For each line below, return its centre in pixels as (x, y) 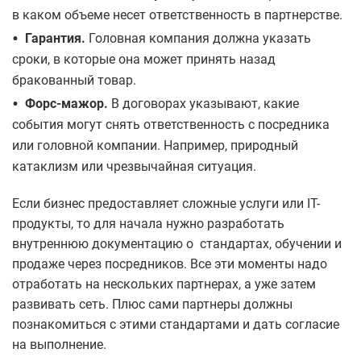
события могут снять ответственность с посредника (171, 125)
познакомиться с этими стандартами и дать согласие (176, 325)
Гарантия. (57, 39)
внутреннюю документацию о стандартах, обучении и (177, 244)
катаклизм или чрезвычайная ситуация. (136, 167)
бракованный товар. (74, 81)
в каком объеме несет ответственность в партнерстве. (177, 15)
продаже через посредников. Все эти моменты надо (170, 264)
